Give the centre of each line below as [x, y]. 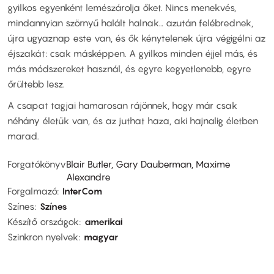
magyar [101, 236]
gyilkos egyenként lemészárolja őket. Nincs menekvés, [122, 7]
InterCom [82, 191]
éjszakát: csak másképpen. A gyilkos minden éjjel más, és [132, 53]
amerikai [104, 221]
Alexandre [88, 176]
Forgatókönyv [37, 164]
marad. [23, 136]
